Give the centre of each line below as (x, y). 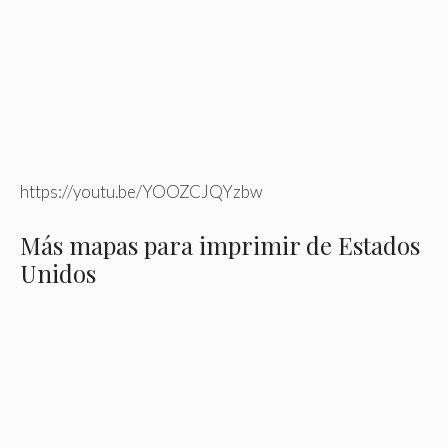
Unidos (58, 272)
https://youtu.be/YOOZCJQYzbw (141, 192)
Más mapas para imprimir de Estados (220, 244)
